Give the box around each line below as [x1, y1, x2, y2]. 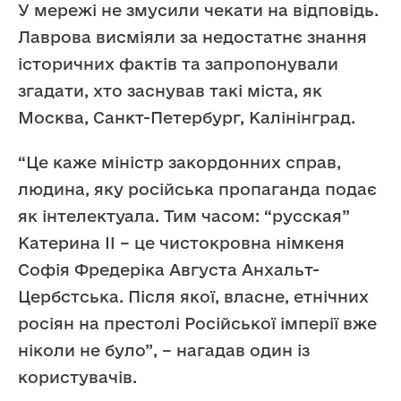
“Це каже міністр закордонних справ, [18, 153, 341, 172]
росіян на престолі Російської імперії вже [18, 314, 377, 333]
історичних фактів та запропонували [18, 55, 338, 73]
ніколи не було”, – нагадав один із [18, 341, 310, 360]
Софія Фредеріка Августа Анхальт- [18, 260, 320, 279]
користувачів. [18, 368, 137, 387]
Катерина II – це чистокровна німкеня [18, 234, 345, 252]
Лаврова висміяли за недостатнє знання [18, 28, 367, 47]
